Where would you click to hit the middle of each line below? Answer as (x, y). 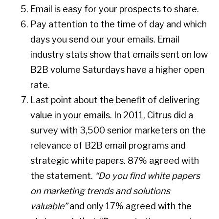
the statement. (63, 176)
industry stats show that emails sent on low (119, 55)
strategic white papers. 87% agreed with (115, 161)
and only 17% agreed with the (130, 206)
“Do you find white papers (148, 176)
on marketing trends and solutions (100, 191)
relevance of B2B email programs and (108, 146)
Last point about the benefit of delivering (115, 100)
